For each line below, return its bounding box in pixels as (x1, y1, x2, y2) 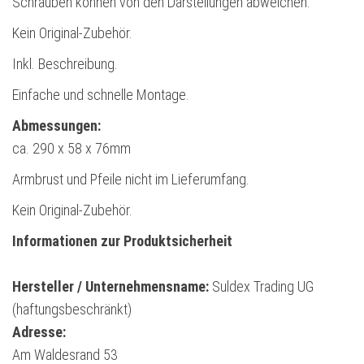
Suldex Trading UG (209, 278, 314, 296)
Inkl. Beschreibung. (12, 55, 118, 73)
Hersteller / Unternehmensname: (12, 278, 209, 296)
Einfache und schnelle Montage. (12, 86, 189, 104)
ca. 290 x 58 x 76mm (12, 140, 131, 158)
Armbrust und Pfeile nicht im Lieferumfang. (12, 171, 249, 188)
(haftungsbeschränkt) (12, 301, 132, 318)
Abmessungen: (12, 117, 101, 135)
